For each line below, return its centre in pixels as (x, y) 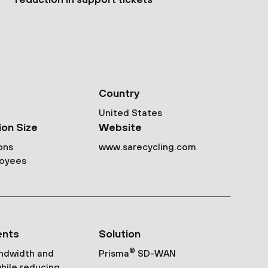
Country (119, 93)
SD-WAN (155, 253)
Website (120, 127)
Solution (119, 233)
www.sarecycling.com (147, 146)
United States (130, 112)
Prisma (114, 253)
